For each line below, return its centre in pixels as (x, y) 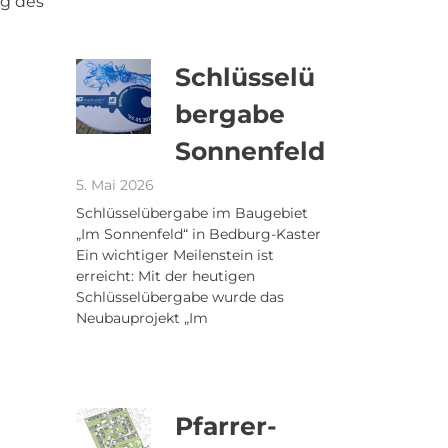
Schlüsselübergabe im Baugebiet (192, 213)
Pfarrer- (226, 426)
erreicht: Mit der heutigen (165, 276)
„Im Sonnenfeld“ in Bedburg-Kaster (198, 234)
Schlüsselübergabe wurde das (180, 297)
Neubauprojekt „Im (142, 318)
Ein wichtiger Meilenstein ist (175, 255)
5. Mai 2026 (115, 185)
